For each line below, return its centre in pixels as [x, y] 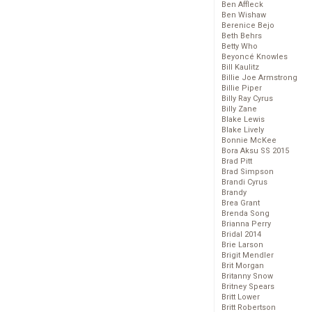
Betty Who [240, 47]
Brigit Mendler [248, 256]
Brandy [234, 193]
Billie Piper [242, 88]
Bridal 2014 [241, 235]
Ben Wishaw [244, 15]
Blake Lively [243, 130]
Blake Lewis [243, 120]
